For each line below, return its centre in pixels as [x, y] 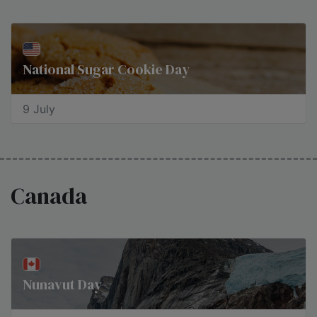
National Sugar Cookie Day [106, 69]
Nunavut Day [62, 284]
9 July [39, 109]
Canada [49, 196]
